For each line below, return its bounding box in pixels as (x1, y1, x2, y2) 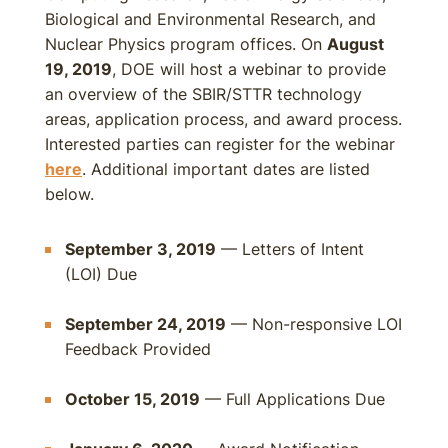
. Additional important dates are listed (82, 159, 370, 179)
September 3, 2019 (65, 239, 216, 259)
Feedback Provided (65, 339, 211, 359)
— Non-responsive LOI (226, 314, 402, 334)
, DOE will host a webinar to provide (112, 59, 386, 79)
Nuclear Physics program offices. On (45, 34, 327, 54)
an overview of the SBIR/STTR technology (45, 84, 362, 104)
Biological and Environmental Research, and (45, 9, 376, 29)
